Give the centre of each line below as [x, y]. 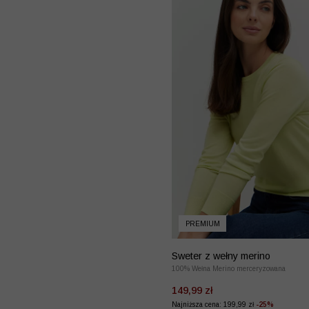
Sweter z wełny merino [221, 256]
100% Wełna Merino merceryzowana [229, 268]
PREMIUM [202, 223]
